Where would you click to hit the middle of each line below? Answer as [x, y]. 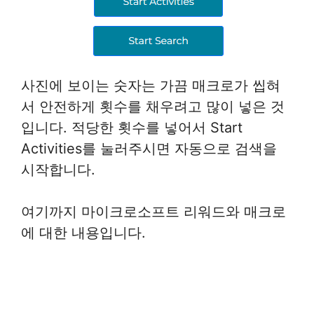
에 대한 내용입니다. [83, 232]
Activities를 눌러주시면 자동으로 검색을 [149, 148]
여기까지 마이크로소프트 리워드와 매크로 [153, 211]
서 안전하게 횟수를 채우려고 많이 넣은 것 [153, 106]
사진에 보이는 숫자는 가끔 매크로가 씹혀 [151, 85]
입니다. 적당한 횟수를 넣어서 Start [132, 127]
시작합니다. [58, 169]
